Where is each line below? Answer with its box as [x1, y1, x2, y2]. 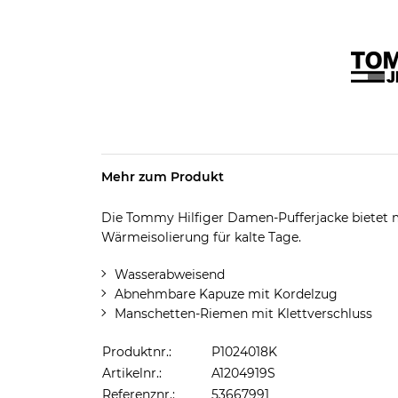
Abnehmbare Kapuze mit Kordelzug [114, 286, 338, 302]
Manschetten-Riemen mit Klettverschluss [114, 306, 372, 322]
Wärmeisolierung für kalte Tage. [100, 229, 301, 245]
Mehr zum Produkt [100, 169, 224, 185]
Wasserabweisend [114, 267, 225, 283]
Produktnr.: [101, 344, 171, 360]
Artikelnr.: [101, 365, 162, 381]
